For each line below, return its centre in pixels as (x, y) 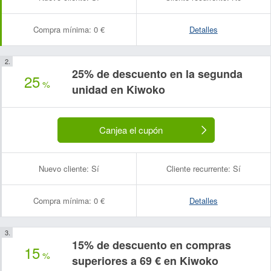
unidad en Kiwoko (119, 90)
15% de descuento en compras (152, 245)
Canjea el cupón (131, 130)
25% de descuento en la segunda (157, 74)
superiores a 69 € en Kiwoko (145, 261)
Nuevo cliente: (64, 168)
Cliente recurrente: (198, 168)
